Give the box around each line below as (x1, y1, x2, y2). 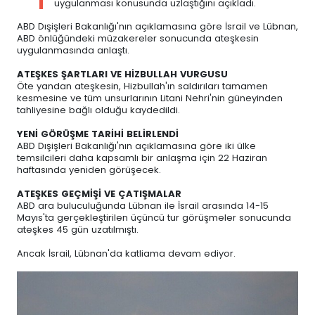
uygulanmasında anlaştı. (17, 43, 129, 57)
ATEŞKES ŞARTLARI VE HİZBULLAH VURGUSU (17, 67, 228, 81)
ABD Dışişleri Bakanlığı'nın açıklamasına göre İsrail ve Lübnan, (17, 19, 298, 33)
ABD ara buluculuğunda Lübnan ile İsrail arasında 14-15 (17, 198, 269, 212)
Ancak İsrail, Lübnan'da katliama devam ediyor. (17, 246, 236, 260)
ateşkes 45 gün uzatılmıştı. (17, 222, 139, 236)
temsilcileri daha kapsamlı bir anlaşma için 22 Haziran (17, 150, 267, 165)
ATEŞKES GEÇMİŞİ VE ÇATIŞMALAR (17, 186, 181, 200)
